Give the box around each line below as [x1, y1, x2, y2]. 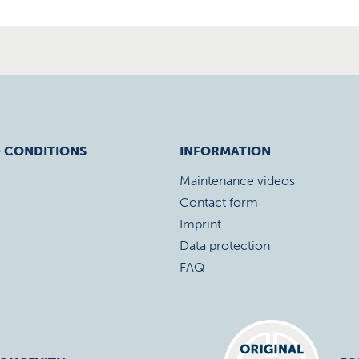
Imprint [179, 216, 221, 232]
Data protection [179, 238, 270, 253]
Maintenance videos [179, 173, 295, 188]
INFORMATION [179, 143, 271, 159]
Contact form [179, 195, 258, 210]
